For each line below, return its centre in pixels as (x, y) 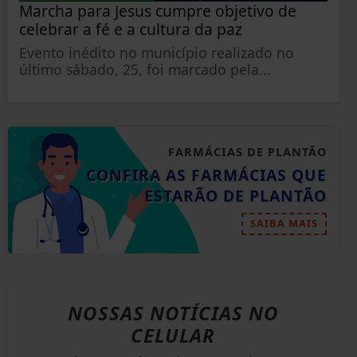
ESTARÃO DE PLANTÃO (235, 196)
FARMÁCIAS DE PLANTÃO (247, 152)
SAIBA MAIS (284, 224)
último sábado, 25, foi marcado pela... (145, 70)
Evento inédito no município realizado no (156, 53)
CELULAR (173, 335)
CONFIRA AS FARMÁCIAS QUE (206, 175)
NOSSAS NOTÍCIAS (158, 313)
